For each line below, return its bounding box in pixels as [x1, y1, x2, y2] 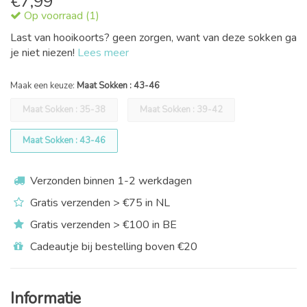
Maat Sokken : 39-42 [140, 103, 223, 116]
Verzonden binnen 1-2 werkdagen [27, 173, 192, 188]
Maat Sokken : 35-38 [23, 103, 106, 116]
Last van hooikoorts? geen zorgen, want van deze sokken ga [10, 30, 297, 45]
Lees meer [77, 45, 129, 60]
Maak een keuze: [10, 79, 77, 92]
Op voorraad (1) [21, 8, 99, 23]
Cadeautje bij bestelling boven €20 [27, 239, 197, 254]
